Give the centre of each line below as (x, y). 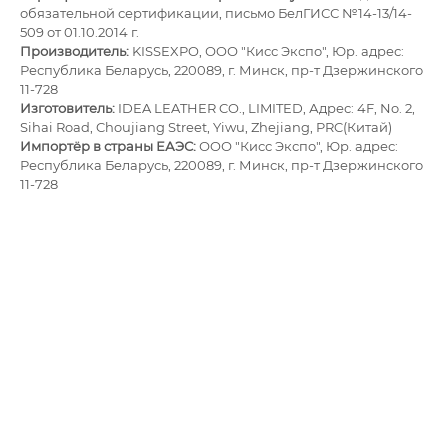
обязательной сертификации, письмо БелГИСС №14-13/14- (216, 13)
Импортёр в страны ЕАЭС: (108, 146)
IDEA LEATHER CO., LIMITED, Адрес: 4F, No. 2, (265, 108)
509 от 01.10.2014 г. (79, 32)
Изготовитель (66, 108)
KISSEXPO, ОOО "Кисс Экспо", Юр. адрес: (266, 51)
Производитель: (74, 51)
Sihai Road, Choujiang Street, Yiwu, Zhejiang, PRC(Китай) (206, 127)
